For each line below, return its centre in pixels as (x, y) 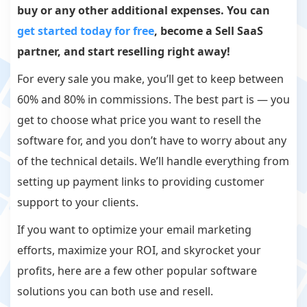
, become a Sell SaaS (209, 31)
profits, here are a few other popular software (137, 271)
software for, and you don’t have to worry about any (152, 141)
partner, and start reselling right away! (125, 52)
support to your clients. (79, 202)
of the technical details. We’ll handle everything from (153, 161)
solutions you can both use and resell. (115, 292)
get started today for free (86, 31)
